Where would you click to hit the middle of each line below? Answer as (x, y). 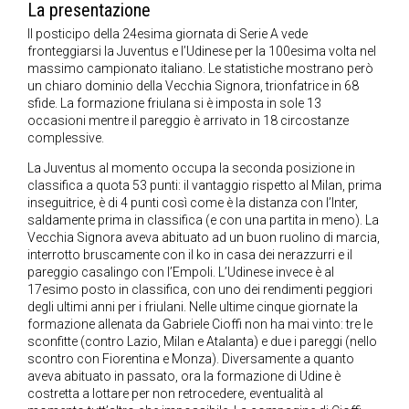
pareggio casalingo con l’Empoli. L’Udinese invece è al (181, 273)
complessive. (66, 138)
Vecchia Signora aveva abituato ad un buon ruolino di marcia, (204, 238)
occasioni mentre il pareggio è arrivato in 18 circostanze (188, 121)
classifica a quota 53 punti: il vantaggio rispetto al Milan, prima (204, 186)
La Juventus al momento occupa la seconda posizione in (191, 168)
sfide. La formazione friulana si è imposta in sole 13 (174, 104)
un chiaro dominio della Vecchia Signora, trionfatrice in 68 (193, 86)
